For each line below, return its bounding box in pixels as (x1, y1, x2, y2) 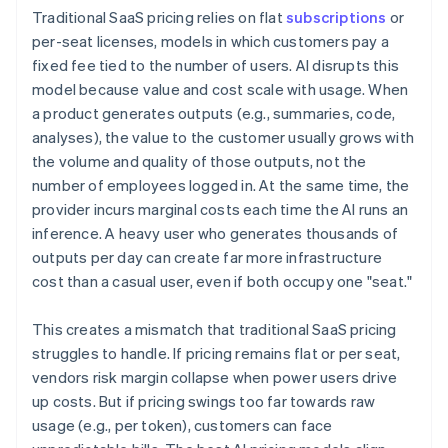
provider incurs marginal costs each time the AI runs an (32, 199, 409, 220)
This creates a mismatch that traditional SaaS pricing (32, 319, 397, 340)
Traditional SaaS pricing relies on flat (32, 7, 286, 28)
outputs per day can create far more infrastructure (32, 247, 383, 268)
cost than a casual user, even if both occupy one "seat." (32, 271, 413, 292)
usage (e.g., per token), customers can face (32, 415, 333, 436)
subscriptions (286, 7, 387, 28)
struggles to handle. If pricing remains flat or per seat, (32, 343, 401, 364)
